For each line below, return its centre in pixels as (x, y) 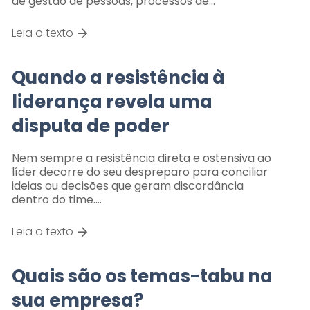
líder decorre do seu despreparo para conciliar (139, 172)
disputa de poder (90, 126)
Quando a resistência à (118, 77)
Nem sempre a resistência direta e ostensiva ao (141, 158)
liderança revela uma (112, 101)
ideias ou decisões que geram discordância (127, 185)
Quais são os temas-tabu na (142, 276)
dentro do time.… (56, 199)
